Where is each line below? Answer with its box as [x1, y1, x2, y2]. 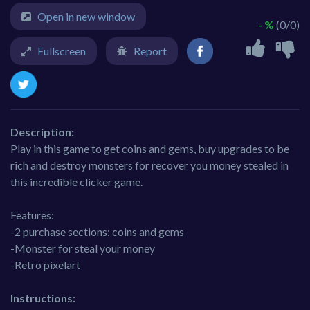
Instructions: [10, 291, 75, 305]
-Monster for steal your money [10, 241, 155, 255]
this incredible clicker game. [10, 175, 143, 189]
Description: [10, 125, 74, 139]
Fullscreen [37, 44, 86, 58]
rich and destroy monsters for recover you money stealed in [10, 158, 289, 172]
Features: [10, 208, 54, 222]
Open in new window [37, 10, 135, 24]
